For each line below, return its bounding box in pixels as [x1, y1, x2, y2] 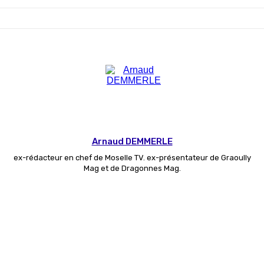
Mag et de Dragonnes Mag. [83, 164, 181, 173]
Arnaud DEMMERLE [91, 136, 173, 147]
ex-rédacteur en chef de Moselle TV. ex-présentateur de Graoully [13, 153, 251, 163]
